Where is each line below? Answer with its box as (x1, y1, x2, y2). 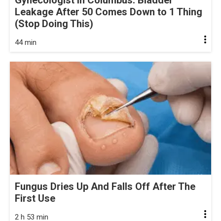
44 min (15, 37, 37, 47)
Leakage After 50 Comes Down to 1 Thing (15, 5, 202, 18)
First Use (15, 192, 55, 205)
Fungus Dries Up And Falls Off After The (15, 181, 195, 193)
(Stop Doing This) (15, 17, 93, 30)
